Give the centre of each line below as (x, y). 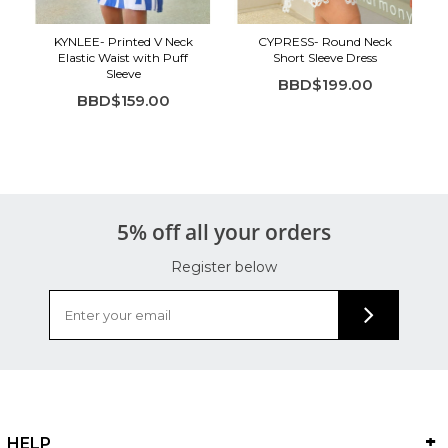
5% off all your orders (224, 231)
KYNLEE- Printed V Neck (123, 41)
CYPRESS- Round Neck (325, 41)
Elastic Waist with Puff (123, 57)
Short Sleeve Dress (325, 57)
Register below (224, 266)
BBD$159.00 (123, 100)
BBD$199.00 (325, 84)
